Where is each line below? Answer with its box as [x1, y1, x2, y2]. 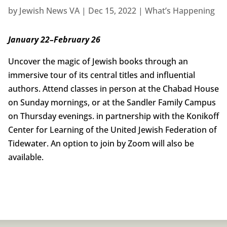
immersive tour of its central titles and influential [8, 69, 195, 81]
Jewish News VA [19, 5, 80, 17]
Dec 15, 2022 [88, 5, 136, 17]
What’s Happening [144, 5, 215, 17]
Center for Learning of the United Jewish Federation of [8, 124, 217, 136]
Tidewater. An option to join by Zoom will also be [8, 138, 194, 149]
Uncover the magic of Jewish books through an [8, 56, 188, 67]
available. [8, 152, 44, 163]
